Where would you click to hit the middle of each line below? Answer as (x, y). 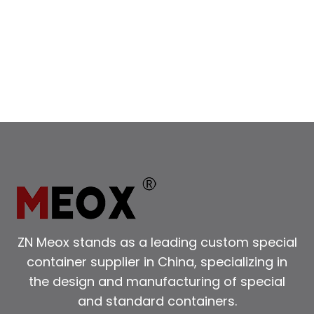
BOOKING (124, 117)
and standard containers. (157, 301)
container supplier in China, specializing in (157, 262)
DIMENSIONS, (134, 69)
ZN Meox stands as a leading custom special (157, 242)
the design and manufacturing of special (157, 281)
